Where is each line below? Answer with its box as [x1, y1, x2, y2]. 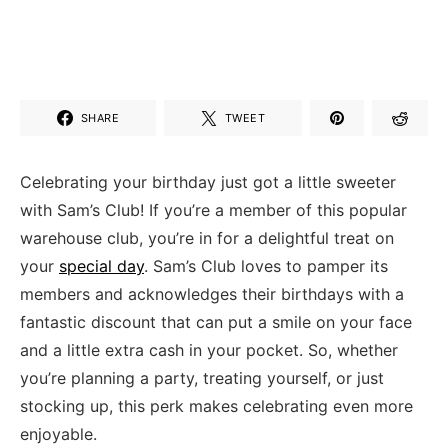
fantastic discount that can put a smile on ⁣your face [20, 312, 412, 332]
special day [59, 256, 144, 276]
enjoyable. [20, 424, 97, 444]
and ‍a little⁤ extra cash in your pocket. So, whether [20, 340, 398, 360]
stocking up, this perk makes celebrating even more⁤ [20, 396, 413, 416]
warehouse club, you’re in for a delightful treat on [20, 228, 394, 248]
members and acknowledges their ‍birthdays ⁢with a [20, 284, 404, 304]
